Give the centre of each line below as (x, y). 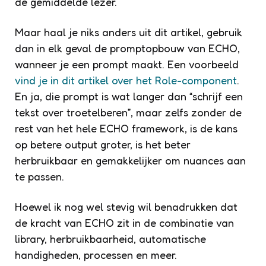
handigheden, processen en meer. (96, 255)
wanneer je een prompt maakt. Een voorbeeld (127, 64)
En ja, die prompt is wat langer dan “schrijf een (129, 96)
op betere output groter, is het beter (103, 145)
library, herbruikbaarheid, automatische (110, 239)
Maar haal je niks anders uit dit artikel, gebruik (129, 32)
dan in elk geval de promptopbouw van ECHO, (127, 48)
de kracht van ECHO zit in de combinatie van (124, 223)
